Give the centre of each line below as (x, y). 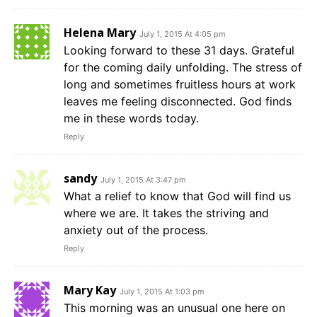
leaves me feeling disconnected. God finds (178, 102)
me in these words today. (131, 119)
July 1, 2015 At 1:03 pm (162, 292)
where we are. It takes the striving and (166, 213)
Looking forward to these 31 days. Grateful (179, 51)
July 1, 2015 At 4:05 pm (183, 34)
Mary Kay (90, 290)
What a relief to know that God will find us (177, 196)
